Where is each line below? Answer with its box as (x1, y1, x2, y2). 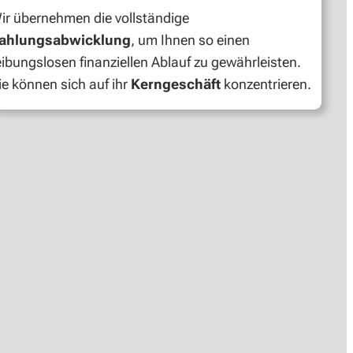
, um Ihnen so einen (130, 32, 250, 49)
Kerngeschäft (130, 76, 224, 93)
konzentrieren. (223, 76, 311, 93)
